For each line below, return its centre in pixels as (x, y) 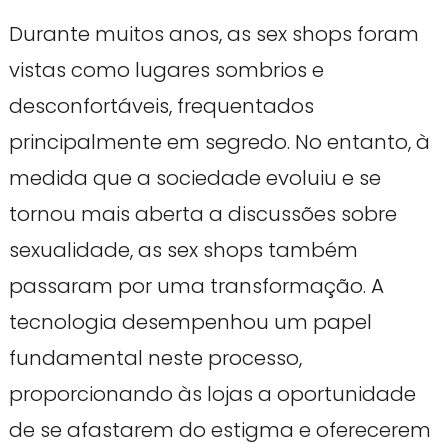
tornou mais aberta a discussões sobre (202, 214)
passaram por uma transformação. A (196, 286)
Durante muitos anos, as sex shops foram (213, 34)
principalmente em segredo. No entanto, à (219, 142)
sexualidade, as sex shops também (183, 250)
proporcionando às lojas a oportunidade (212, 394)
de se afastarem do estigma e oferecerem (219, 430)
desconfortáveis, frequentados (161, 106)
